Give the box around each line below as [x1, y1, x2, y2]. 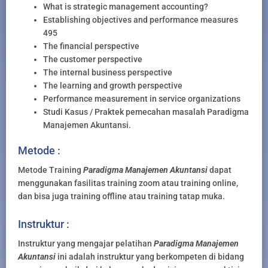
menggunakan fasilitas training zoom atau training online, [18, 178, 238, 188]
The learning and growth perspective [43, 81, 182, 91]
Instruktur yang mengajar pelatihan [18, 238, 154, 248]
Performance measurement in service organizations [43, 94, 240, 104]
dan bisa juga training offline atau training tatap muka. [18, 191, 225, 202]
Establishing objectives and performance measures [43, 15, 238, 25]
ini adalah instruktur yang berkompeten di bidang [56, 251, 244, 261]
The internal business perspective [43, 68, 172, 78]
